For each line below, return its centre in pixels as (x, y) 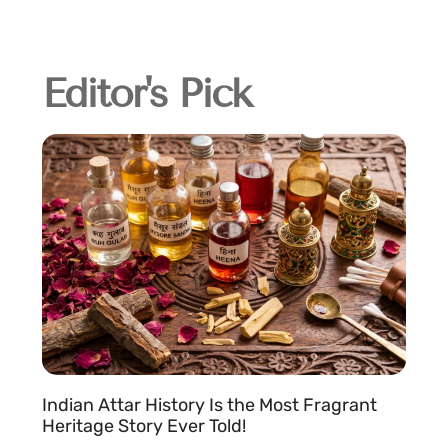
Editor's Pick (146, 94)
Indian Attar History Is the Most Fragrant (209, 404)
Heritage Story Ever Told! (144, 425)
